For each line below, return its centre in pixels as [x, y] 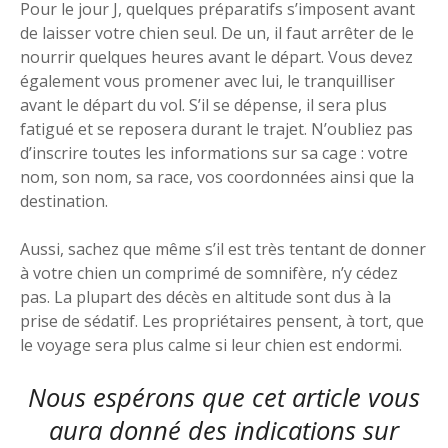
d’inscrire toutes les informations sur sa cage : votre [214, 153]
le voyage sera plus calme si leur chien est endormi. [213, 345]
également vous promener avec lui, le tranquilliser [207, 81]
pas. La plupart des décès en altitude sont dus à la [205, 297]
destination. [66, 201]
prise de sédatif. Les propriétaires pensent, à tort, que [222, 321]
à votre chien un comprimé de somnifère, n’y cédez [209, 273]
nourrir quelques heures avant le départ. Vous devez [216, 57]
